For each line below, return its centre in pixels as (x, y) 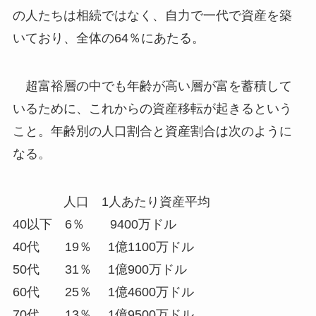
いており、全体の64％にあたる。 (108, 38)
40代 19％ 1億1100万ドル (109, 247)
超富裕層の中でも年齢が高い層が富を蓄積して (152, 86)
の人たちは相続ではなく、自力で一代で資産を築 (152, 16)
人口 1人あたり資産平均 (111, 202)
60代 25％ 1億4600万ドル (109, 292)
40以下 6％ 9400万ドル (113, 224)
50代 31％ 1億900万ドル (112, 269)
